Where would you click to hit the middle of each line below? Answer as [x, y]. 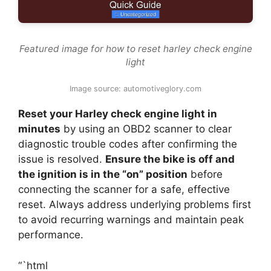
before [205, 175]
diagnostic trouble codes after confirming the [128, 144]
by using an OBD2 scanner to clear [146, 129]
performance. [51, 235]
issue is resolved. [62, 159]
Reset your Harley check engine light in [118, 114]
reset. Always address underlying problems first [135, 205]
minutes [39, 129]
